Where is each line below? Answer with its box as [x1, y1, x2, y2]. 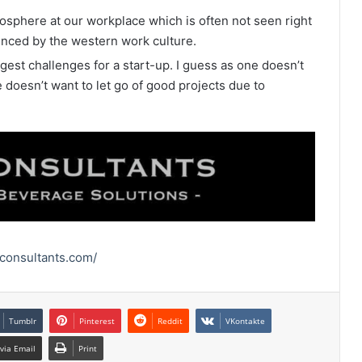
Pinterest [79, 315, 115, 327]
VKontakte [225, 315, 265, 327]
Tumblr [9, 315, 36, 327]
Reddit [158, 315, 183, 327]
